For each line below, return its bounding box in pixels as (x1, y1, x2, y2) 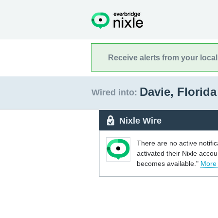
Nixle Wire (119, 115, 162, 126)
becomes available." (137, 159, 200, 167)
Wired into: (91, 88, 137, 97)
